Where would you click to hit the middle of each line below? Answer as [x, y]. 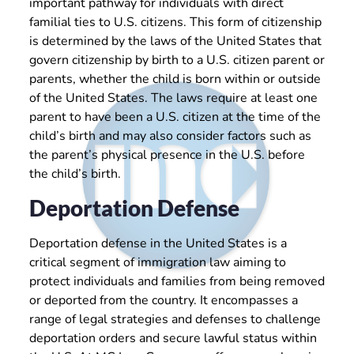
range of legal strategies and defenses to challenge [175, 319]
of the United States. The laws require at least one [173, 98]
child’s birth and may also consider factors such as [170, 136]
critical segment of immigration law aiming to [157, 262]
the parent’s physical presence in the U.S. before [167, 155]
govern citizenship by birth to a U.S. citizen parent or [177, 60]
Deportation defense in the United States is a [158, 243]
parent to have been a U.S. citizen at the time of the [175, 117]
